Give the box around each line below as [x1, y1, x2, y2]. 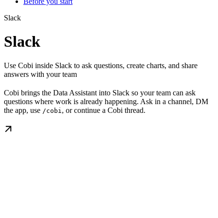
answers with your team [4, 70, 77, 78]
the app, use [4, 106, 42, 114]
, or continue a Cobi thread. [62, 106, 145, 114]
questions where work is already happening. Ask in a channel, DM [4, 97, 208, 106]
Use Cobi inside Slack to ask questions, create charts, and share [4, 61, 198, 70]
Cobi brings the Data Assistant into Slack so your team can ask [4, 88, 196, 97]
